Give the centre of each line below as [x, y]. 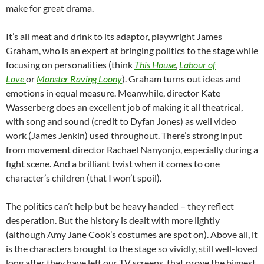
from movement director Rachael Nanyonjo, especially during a [132, 150]
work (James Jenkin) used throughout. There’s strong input [124, 136]
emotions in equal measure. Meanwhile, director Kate [113, 93]
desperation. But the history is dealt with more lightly [113, 220]
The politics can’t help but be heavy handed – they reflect [120, 206]
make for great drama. [50, 8]
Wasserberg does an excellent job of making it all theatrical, [124, 107]
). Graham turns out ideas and [181, 79]
